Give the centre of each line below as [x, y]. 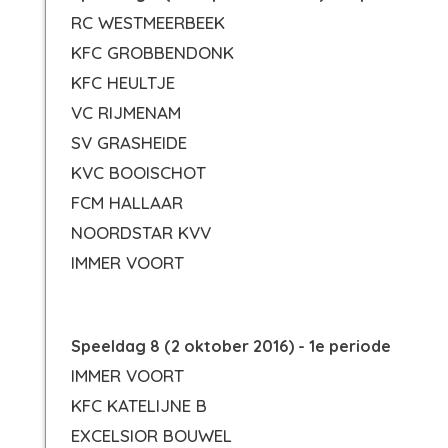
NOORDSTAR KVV [141, 232]
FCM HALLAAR [127, 202]
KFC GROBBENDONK [152, 52]
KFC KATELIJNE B [139, 405]
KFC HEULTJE [123, 82]
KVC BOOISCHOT [138, 172]
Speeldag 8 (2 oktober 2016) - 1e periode [231, 346]
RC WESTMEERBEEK [148, 22]
